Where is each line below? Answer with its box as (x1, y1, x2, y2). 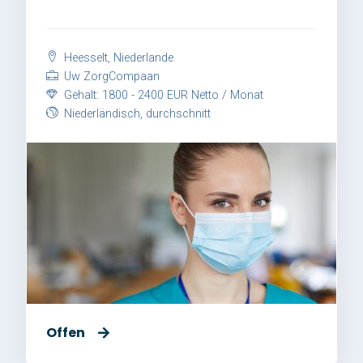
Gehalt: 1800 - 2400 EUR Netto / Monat (61, 88, 263, 102)
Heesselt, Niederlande (61, 50, 173, 65)
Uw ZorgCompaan (61, 69, 160, 83)
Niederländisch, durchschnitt (61, 106, 211, 121)
